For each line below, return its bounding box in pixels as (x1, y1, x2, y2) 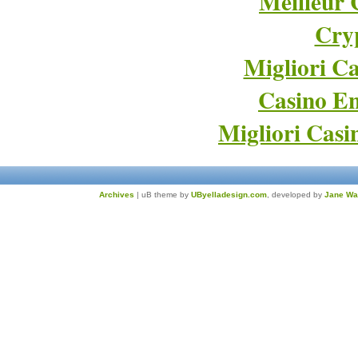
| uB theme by (134, 190, 191, 199)
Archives (99, 190, 134, 199)
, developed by (267, 190, 324, 199)
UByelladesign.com (191, 190, 267, 199)
